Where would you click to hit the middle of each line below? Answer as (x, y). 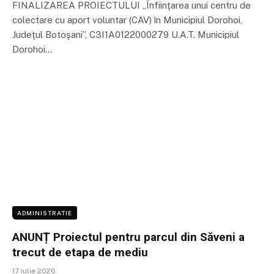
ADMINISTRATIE (45, 213)
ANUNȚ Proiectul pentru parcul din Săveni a (128, 237)
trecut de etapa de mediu (80, 252)
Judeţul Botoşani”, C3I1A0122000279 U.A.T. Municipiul (126, 35)
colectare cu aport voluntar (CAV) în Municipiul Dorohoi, (127, 20)
